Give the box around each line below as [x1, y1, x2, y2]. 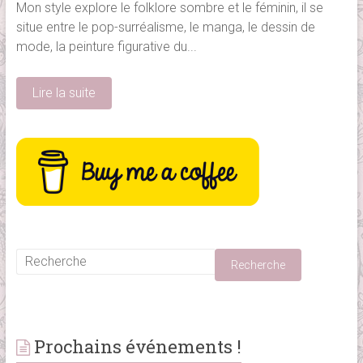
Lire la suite [32, 84, 96, 100]
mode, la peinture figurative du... [15, 38, 197, 54]
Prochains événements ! [33, 334, 241, 358]
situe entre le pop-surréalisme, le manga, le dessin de [15, 19, 315, 35]
